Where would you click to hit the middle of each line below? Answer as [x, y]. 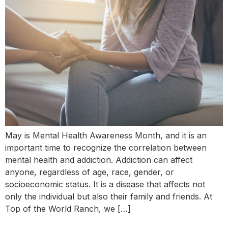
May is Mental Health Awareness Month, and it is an [106, 135]
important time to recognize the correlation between [106, 147]
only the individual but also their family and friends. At [109, 196]
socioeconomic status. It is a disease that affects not [105, 184]
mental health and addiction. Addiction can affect [99, 160]
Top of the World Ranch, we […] [68, 208]
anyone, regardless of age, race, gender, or [90, 172]
